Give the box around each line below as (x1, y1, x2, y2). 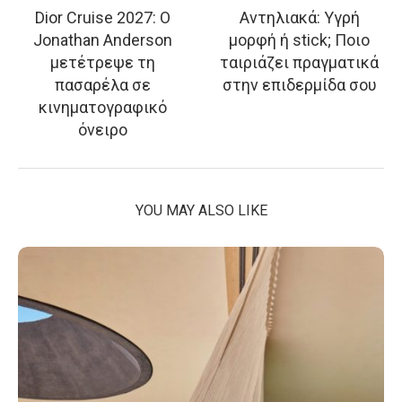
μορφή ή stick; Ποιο (229, 30, 370, 49)
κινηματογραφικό (39, 97, 167, 117)
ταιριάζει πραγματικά (220, 52, 379, 72)
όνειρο (78, 119, 127, 139)
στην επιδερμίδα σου (222, 74, 377, 94)
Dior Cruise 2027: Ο (35, 7, 170, 27)
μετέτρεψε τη (50, 52, 155, 72)
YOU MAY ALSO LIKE (135, 201, 267, 219)
